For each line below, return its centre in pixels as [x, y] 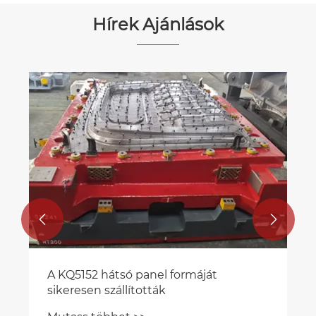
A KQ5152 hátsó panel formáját [132, 275]
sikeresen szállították [107, 291]
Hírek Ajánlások [158, 25]
